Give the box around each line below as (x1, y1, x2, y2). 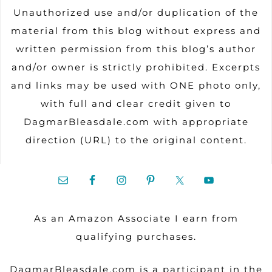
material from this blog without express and (11, 25, 261, 37)
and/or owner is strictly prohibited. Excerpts (12, 61, 260, 73)
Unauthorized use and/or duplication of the (13, 7, 259, 19)
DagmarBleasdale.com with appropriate (23, 116, 249, 128)
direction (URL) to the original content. (25, 134, 247, 146)
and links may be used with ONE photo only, (11, 80, 261, 92)
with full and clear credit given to (41, 98, 231, 110)
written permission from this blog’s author (16, 43, 256, 55)
